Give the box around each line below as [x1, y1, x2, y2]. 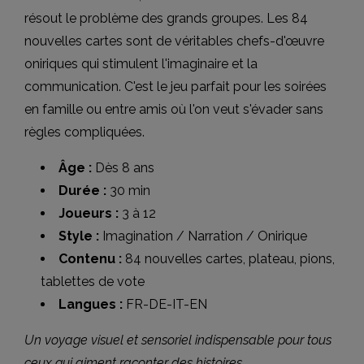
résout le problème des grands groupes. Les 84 [24, 11, 308, 26]
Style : [58, 228, 99, 244]
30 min [106, 183, 150, 198]
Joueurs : [58, 206, 119, 221]
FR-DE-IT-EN [123, 297, 207, 312]
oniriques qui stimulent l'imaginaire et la [24, 56, 258, 71]
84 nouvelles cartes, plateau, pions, [122, 251, 335, 266]
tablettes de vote [41, 274, 145, 289]
